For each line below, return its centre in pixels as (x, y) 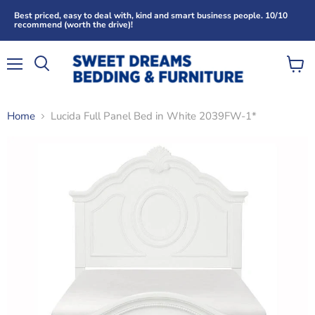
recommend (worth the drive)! (73, 25)
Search (57, 77)
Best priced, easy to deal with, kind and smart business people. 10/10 (151, 15)
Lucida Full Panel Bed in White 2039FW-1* (154, 116)
